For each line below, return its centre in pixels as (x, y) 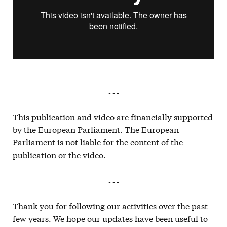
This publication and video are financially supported (113, 116)
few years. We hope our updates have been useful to (110, 218)
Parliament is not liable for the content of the (98, 141)
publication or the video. (59, 154)
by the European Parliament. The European (96, 129)
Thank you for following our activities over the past (110, 205)
